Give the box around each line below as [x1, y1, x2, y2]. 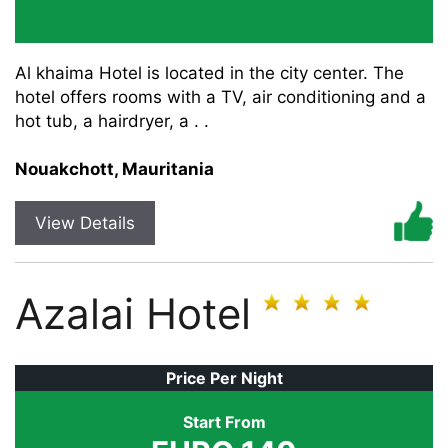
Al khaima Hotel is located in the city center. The [15, 63, 404, 83]
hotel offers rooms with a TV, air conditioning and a [15, 87, 426, 107]
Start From [182, 412, 266, 432]
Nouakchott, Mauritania [15, 159, 214, 179]
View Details [35, 213, 135, 233]
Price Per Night [165, 368, 283, 388]
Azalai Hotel [15, 288, 251, 339]
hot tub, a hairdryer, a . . [15, 111, 209, 131]
